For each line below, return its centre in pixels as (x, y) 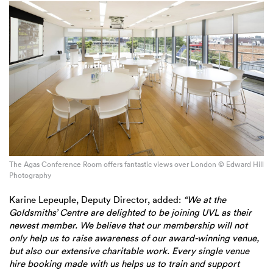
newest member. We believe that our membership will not (128, 225)
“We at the (205, 200)
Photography (30, 175)
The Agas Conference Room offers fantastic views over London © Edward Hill (136, 165)
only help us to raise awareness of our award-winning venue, (134, 238)
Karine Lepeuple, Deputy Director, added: (96, 200)
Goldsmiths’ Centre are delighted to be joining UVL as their (130, 213)
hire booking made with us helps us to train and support (124, 264)
